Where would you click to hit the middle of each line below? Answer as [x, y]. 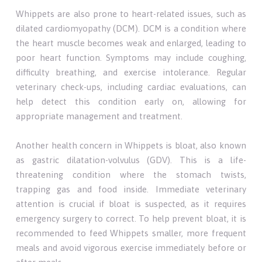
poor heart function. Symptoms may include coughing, [131, 57]
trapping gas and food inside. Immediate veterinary [131, 189]
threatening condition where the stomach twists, [131, 174]
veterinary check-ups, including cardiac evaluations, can [131, 87]
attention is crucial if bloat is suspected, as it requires [131, 204]
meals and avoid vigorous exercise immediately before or [131, 247]
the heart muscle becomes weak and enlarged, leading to [131, 43]
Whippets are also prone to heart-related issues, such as [131, 13]
